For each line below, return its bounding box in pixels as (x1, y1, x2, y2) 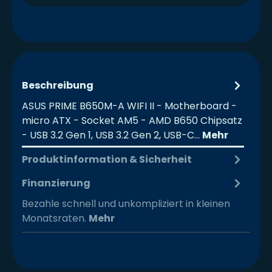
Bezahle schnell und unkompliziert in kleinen (22, 197, 230, 211)
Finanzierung (22, 175, 90, 190)
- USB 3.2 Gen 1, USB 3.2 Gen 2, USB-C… (22, 128, 202, 143)
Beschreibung (22, 78, 93, 92)
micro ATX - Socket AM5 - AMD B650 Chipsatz (22, 114, 242, 128)
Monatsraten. (22, 211, 89, 226)
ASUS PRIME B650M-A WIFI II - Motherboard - (22, 99, 237, 114)
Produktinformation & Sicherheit (22, 152, 192, 166)
